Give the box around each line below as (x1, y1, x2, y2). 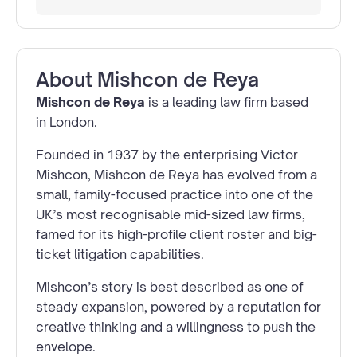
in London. (36, 113, 97, 130)
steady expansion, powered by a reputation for (36, 298, 321, 315)
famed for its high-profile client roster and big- (36, 226, 317, 242)
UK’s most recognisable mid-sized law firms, (36, 206, 305, 222)
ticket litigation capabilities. (36, 245, 204, 262)
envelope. (36, 338, 96, 355)
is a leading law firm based (145, 93, 308, 110)
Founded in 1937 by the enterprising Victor (36, 146, 298, 163)
